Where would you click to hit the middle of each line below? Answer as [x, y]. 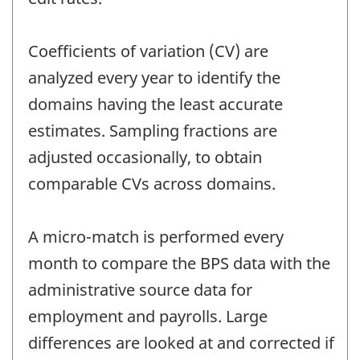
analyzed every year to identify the [154, 77]
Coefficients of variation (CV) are [148, 51]
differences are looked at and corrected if [181, 342]
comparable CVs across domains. [152, 183]
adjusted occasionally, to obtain [145, 157]
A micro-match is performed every [156, 236]
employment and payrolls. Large [148, 316]
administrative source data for [140, 289]
